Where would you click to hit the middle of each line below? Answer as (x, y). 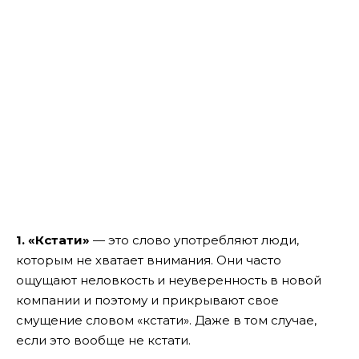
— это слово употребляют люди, (194, 240)
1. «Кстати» (53, 240)
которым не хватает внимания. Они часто (149, 260)
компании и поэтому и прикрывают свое (147, 300)
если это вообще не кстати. (103, 340)
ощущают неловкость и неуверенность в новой (169, 280)
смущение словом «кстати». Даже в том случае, (166, 320)
